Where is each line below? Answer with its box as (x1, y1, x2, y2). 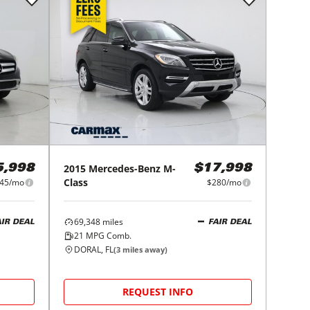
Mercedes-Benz (89, 162, 161, 176)
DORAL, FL (74, 244, 114, 256)
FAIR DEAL (208, 218, 252, 226)
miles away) (120, 244, 168, 255)
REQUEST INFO (122, 285, 194, 299)
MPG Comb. (84, 230, 132, 242)
